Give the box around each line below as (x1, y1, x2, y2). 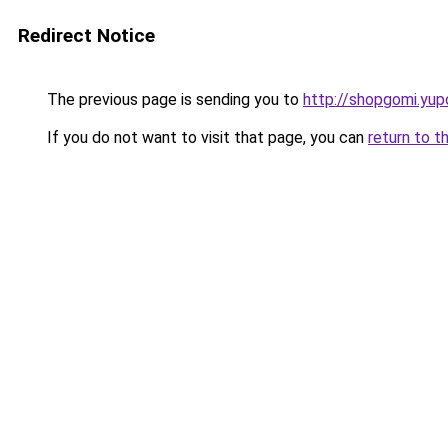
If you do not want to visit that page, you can (43, 128, 368, 147)
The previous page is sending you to (43, 90, 303, 109)
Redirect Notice (18, 24, 155, 47)
